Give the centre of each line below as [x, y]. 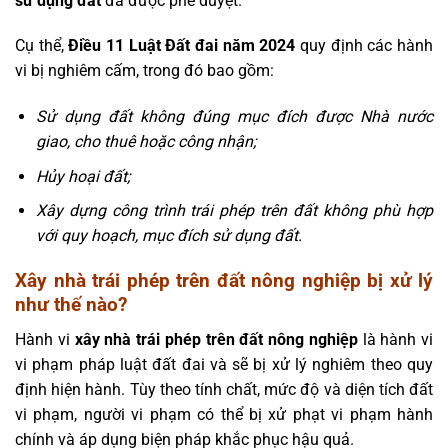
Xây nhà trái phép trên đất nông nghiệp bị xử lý [224, 281]
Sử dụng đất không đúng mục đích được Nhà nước [234, 117]
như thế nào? [71, 305]
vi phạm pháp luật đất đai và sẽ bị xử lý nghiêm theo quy [224, 364]
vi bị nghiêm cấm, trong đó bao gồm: [144, 71]
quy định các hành [364, 46]
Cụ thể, [42, 46]
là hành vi [395, 339]
